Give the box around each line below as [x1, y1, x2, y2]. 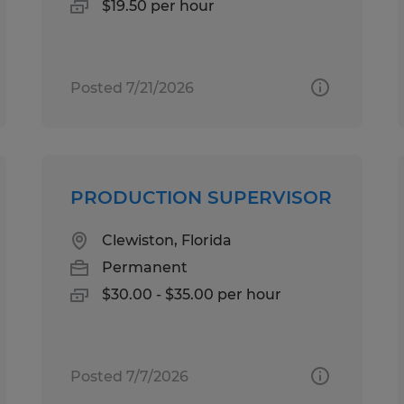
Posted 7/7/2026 [70, 367, 189, 385]
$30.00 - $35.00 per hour [102, 285, 282, 303]
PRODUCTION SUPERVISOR [70, 186, 333, 208]
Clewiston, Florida [102, 231, 233, 249]
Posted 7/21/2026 [70, 78, 195, 96]
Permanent [102, 258, 188, 276]
